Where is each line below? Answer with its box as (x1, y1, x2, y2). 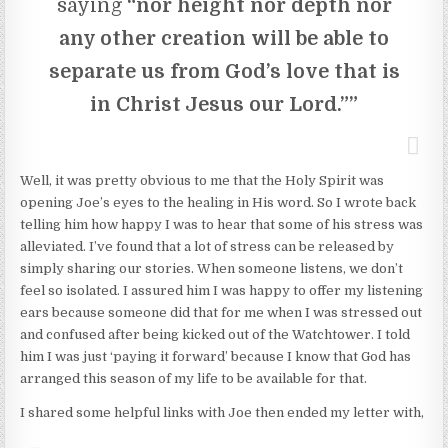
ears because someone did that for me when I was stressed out (20, 304, 423, 320)
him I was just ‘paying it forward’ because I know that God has (20, 348, 412, 364)
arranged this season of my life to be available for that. (20, 370, 368, 386)
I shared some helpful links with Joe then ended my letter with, (20, 404, 425, 420)
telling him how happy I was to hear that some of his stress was (20, 216, 424, 232)
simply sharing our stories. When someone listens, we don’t (20, 260, 404, 276)
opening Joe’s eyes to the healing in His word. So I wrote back (20, 194, 417, 210)
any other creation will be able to (59, 26, 389, 50)
